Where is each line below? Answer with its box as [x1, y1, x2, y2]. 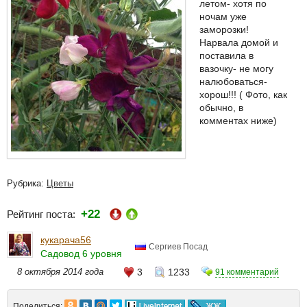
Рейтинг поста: [7, 208, 81, 220]
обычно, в [199, 102, 243, 113]
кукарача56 [40, 234, 91, 245]
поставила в [199, 50, 254, 61]
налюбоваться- [199, 76, 267, 87]
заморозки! [199, 24, 249, 35]
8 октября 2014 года [17, 266, 103, 277]
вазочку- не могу [199, 63, 273, 74]
